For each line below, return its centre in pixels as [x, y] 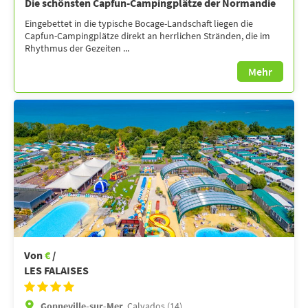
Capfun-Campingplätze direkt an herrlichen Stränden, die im [147, 35]
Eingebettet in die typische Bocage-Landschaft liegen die [139, 23]
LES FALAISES [56, 270]
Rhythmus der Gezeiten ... [77, 48]
